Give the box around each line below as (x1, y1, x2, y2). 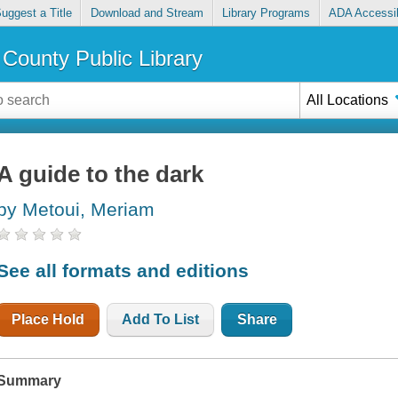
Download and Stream (90, 6, 203, 20)
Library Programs (222, 6, 311, 20)
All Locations (306, 92, 389, 107)
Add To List (122, 311, 200, 327)
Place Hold (12, 311, 85, 327)
